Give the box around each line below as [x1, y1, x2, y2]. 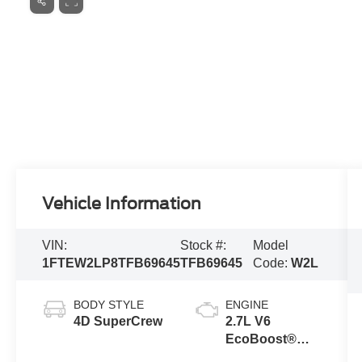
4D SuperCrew [74, 314, 163, 328]
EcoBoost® [225, 331, 297, 346]
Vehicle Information [42, 193, 202, 213]
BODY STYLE [74, 297, 145, 311]
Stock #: [180, 238, 227, 252]
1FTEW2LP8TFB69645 [42, 255, 181, 270]
